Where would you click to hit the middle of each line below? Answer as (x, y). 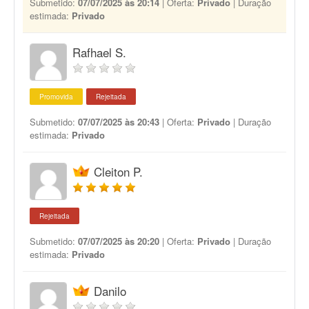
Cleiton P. (118, 171)
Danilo (110, 291)
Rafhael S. (99, 52)
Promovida (56, 97)
